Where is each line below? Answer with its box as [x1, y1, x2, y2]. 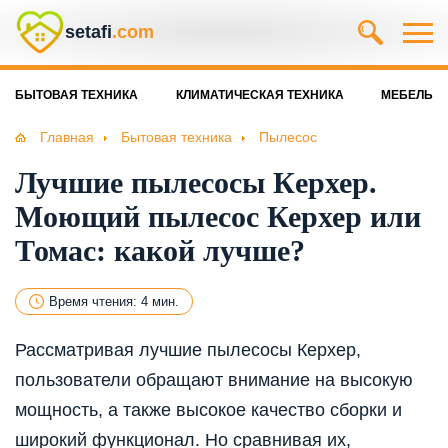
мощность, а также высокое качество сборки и [15, 400, 402, 421]
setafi [65, 22, 112, 42]
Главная [40, 129, 94, 145]
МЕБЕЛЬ [381, 88, 433, 102]
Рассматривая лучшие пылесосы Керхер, [15, 340, 361, 361]
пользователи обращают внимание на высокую [15, 370, 413, 391]
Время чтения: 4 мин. [49, 294, 179, 310]
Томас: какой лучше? [15, 234, 305, 268]
